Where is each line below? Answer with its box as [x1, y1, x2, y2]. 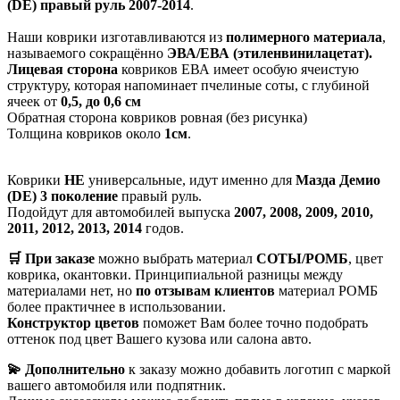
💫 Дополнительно [7, 361, 125, 377]
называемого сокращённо [7, 45, 167, 61]
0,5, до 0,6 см [61, 93, 141, 109]
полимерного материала [226, 29, 382, 45]
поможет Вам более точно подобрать [139, 314, 368, 330]
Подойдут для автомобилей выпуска [7, 204, 234, 220]
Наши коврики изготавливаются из [7, 29, 226, 45]
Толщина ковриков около [7, 125, 164, 141]
